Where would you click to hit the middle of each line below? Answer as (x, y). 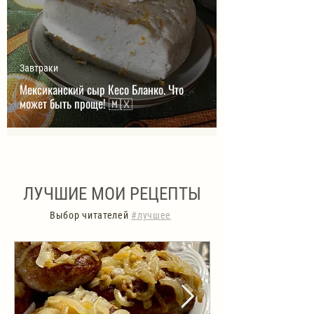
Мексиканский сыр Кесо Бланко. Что (102, 89)
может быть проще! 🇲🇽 (121, 103)
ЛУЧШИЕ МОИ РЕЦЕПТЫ (112, 194)
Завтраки (39, 68)
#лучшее (151, 215)
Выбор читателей (91, 215)
